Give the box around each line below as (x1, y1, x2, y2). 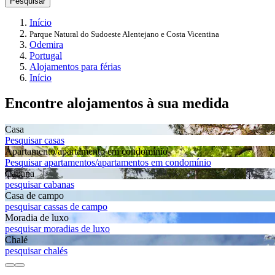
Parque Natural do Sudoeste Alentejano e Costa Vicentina (29, 29, 219, 39)
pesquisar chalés (5, 246, 68, 257)
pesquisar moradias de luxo (5, 223, 110, 234)
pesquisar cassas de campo (5, 201, 107, 212)
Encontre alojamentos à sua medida (5, 95, 229, 112)
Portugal (29, 50, 62, 61)
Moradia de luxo (5, 212, 69, 223)
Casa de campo (5, 190, 64, 201)
